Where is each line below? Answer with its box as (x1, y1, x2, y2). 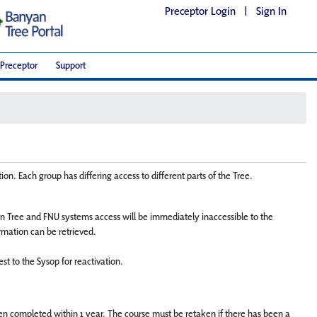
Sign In (256, 4, 287, 18)
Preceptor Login (165, 4, 236, 18)
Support (56, 59, 86, 72)
